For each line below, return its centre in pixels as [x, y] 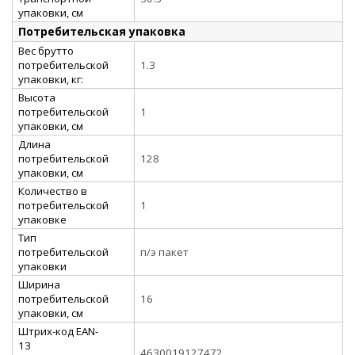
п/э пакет [164, 252]
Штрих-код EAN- [58, 331]
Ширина [39, 284]
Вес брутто [46, 50]
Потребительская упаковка [102, 31]
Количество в [53, 191]
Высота [37, 97]
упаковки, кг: [51, 79]
